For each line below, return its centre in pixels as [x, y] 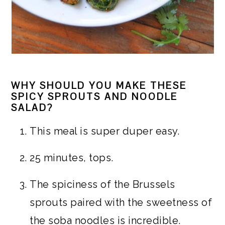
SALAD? [32, 108]
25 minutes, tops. [72, 158]
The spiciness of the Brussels [102, 184]
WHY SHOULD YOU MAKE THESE [99, 86]
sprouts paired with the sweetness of [121, 202]
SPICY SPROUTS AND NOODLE [95, 97]
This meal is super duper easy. [105, 131]
